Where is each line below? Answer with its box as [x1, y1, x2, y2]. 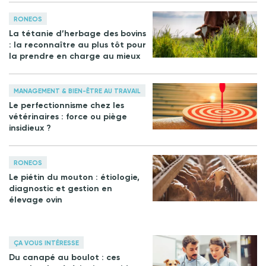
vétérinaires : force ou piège [9, 112, 127, 122]
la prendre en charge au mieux [9, 51, 140, 62]
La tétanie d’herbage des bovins [9, 28, 146, 39]
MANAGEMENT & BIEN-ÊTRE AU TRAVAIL [14, 87, 141, 96]
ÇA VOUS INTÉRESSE [14, 239, 79, 248]
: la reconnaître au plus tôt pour [9, 40, 146, 50]
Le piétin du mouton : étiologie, [9, 172, 140, 183]
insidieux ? [9, 123, 51, 134]
